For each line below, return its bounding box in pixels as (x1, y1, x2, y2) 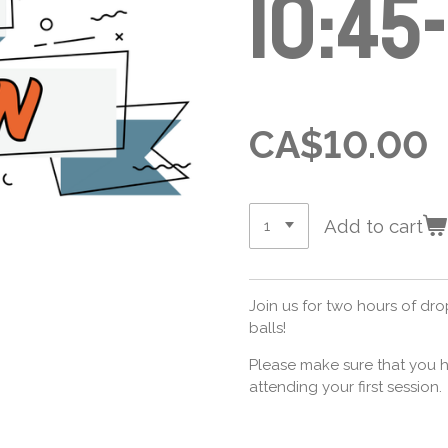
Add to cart (324, 215, 424, 238)
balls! (249, 319, 286, 338)
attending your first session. (249, 378, 442, 397)
